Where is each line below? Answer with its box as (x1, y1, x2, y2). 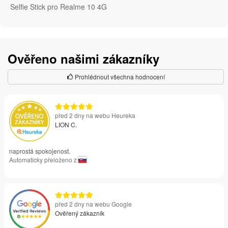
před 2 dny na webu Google (55, 199, 132, 209)
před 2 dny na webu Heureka (55, 111, 135, 120)
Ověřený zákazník (55, 209, 104, 218)
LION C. (55, 120, 77, 129)
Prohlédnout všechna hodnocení (73, 72, 165, 81)
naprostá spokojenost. (9, 147, 70, 156)
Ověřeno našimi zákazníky (8, 50, 159, 68)
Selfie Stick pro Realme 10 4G (10, 2, 107, 12)
